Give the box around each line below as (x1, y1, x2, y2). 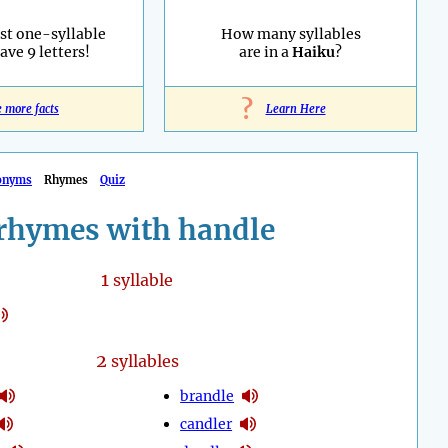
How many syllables (220, 25, 361, 44)
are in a (239, 43, 292, 62)
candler (180, 414, 233, 433)
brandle (180, 386, 235, 405)
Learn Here (265, 102, 326, 117)
